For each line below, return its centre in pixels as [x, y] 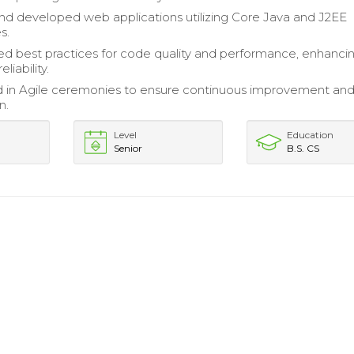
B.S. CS [303, 148]
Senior [128, 148]
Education [311, 135]
